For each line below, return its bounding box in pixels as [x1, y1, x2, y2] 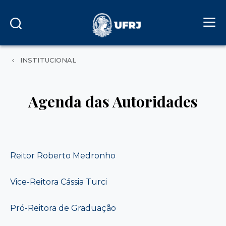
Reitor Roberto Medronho [10, 151, 116, 160]
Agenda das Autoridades [28, 91, 198, 111]
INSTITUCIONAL [20, 56, 77, 64]
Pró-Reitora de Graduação [10, 203, 116, 213]
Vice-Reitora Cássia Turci [10, 177, 107, 187]
